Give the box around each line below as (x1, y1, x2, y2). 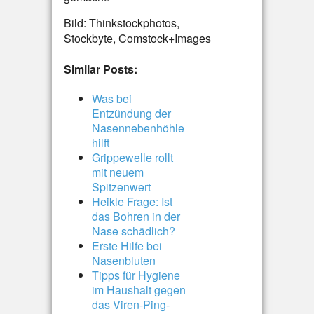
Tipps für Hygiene (92, 266, 180, 283)
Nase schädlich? (92, 222, 175, 239)
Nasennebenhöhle (92, 119, 184, 136)
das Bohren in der (92, 207, 180, 224)
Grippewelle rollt (92, 149, 173, 165)
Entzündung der (92, 104, 171, 121)
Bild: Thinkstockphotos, (64, 14, 179, 31)
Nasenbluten (92, 252, 156, 268)
